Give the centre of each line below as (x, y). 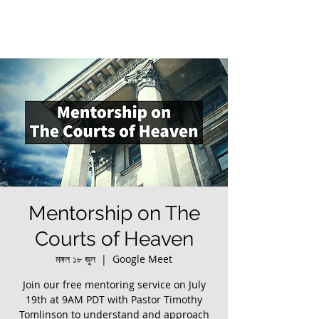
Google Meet (142, 259)
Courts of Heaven (114, 239)
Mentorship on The (114, 213)
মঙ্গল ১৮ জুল (75, 259)
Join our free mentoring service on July (114, 284)
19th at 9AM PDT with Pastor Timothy (114, 299)
